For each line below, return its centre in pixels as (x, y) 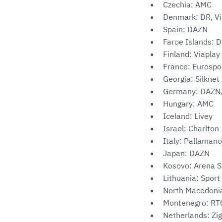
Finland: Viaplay (192, 54)
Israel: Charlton (191, 128)
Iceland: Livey (189, 116)
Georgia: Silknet (191, 79)
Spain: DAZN (186, 29)
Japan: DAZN (187, 153)
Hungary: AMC (188, 104)
